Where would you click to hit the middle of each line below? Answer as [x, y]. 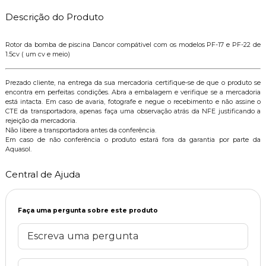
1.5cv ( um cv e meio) [37, 54]
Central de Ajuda [42, 174]
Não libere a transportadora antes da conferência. [80, 130]
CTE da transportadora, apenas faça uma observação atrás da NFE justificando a [133, 111]
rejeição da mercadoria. [41, 121]
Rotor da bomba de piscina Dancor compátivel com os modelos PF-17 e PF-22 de [133, 45]
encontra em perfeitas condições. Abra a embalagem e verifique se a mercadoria [133, 92]
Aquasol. [18, 149]
